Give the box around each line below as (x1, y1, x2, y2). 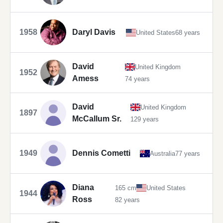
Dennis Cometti (72, 149, 130, 158)
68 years (175, 28, 200, 36)
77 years (175, 149, 201, 157)
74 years (124, 75, 150, 83)
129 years (130, 115, 159, 123)
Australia (150, 149, 176, 157)
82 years (115, 196, 140, 204)
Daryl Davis (72, 28, 115, 37)
